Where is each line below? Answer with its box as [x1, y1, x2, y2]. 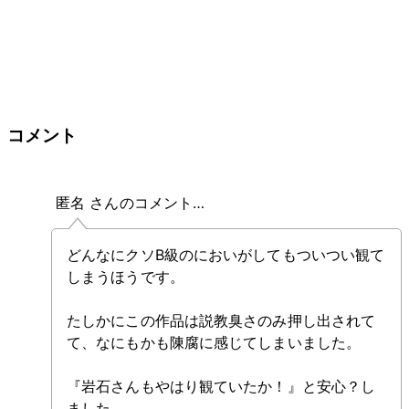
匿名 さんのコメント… [56, 194, 205, 213]
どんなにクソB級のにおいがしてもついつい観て [67, 246, 385, 265]
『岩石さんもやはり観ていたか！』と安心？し [67, 377, 376, 396]
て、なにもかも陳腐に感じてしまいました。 [67, 333, 361, 352]
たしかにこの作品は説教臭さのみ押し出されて [67, 311, 376, 330]
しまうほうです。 [67, 267, 184, 287]
